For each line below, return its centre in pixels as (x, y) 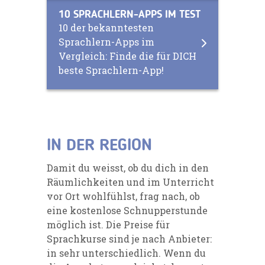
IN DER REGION (99, 146)
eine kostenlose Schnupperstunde (127, 210)
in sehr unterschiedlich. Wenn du (126, 253)
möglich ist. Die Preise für (108, 224)
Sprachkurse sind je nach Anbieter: (129, 238)
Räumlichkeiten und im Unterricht (130, 182)
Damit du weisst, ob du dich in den (128, 167)
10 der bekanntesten (106, 27)
